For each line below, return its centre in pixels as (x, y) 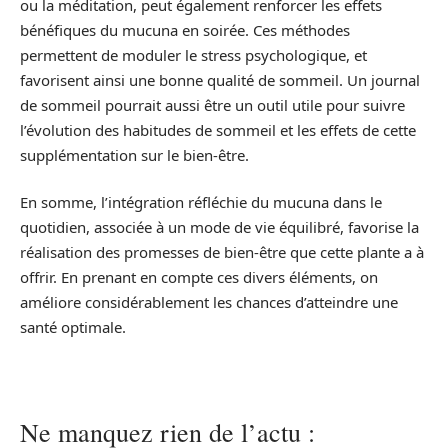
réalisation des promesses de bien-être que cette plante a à (222, 252)
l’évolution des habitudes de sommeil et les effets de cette (218, 129)
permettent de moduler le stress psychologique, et (193, 54)
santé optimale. (73, 327)
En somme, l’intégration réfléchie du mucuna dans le (201, 202)
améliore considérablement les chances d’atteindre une (209, 302)
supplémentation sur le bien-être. (134, 154)
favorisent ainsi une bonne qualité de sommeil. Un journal (220, 79)
